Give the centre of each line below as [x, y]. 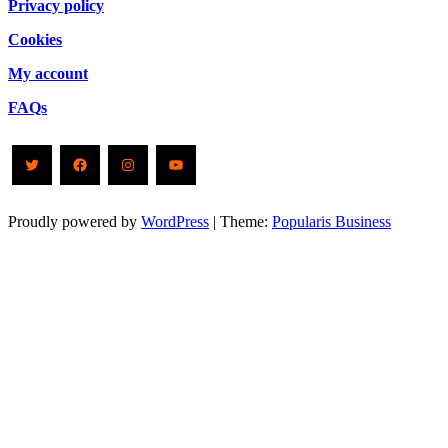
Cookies [35, 40]
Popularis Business [331, 222]
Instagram [167, 163]
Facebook [118, 163]
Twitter [58, 163]
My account [48, 74]
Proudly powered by [74, 222]
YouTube [211, 163]
